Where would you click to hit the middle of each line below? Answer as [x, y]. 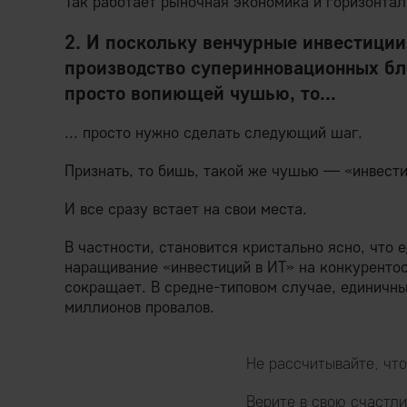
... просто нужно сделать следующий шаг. [213, 133]
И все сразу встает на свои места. [186, 209]
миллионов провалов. [139, 308]
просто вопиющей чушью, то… [200, 93]
